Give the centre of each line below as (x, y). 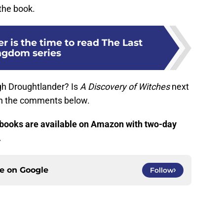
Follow (162, 170)
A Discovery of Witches (125, 87)
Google (34, 170)
